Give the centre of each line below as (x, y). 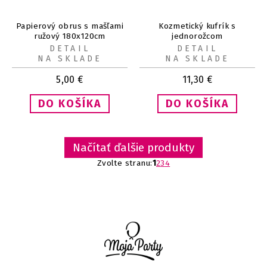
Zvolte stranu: (125, 163)
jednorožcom (197, 36)
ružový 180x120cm (70, 36)
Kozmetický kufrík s (197, 26)
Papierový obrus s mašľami (70, 26)
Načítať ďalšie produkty (133, 148)
